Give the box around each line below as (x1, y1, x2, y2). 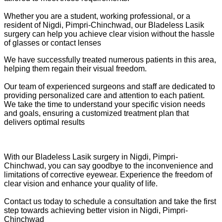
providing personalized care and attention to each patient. (4, 91, 205, 100)
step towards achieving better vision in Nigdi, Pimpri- (4, 206, 188, 215)
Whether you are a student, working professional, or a (4, 11, 190, 20)
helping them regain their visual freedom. (4, 64, 147, 73)
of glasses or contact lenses (4, 38, 101, 47)
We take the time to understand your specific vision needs (4, 100, 205, 109)
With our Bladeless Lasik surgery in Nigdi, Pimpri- (4, 152, 178, 161)
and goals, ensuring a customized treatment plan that (4, 109, 189, 117)
